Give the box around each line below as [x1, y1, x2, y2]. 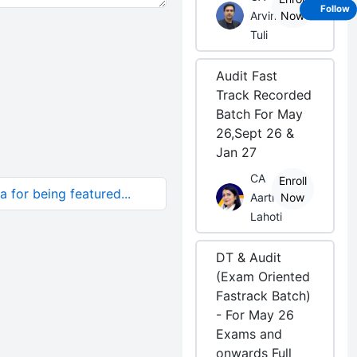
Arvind [250, 9, 284, 22]
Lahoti [250, 210, 283, 223]
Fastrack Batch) [216, 288, 312, 304]
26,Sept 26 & [216, 125, 295, 141]
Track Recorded [216, 87, 312, 103]
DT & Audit [216, 249, 282, 265]
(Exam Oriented [216, 269, 311, 284]
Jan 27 [216, 144, 257, 160]
